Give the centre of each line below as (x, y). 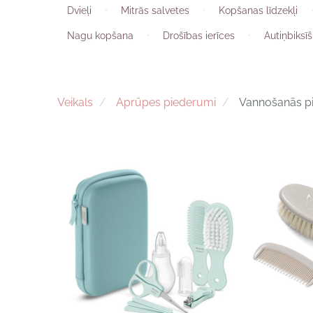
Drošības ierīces (199, 35)
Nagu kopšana (100, 35)
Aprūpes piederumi (166, 102)
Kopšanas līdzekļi (258, 10)
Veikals (75, 102)
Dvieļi (79, 10)
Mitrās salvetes (155, 10)
